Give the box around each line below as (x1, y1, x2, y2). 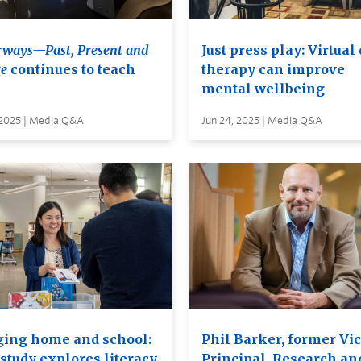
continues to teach (6, 60, 137, 77)
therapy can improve (201, 60, 345, 77)
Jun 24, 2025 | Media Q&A (201, 114, 322, 127)
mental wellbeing (201, 80, 325, 97)
